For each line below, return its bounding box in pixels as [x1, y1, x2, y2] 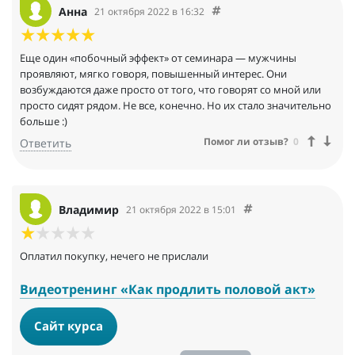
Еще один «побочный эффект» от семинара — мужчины [20, 51, 296, 66]
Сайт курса [34, 317, 104, 334]
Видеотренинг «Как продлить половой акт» [20, 281, 315, 299]
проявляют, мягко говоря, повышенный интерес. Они [20, 67, 287, 82]
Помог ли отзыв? [204, 134, 288, 148]
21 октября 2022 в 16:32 [94, 4, 204, 18]
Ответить [20, 136, 71, 151]
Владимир [59, 201, 119, 217]
